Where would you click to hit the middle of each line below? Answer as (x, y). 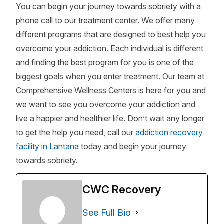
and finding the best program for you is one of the (105, 62)
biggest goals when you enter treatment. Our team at (110, 76)
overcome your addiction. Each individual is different (110, 48)
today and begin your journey (133, 146)
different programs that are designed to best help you (111, 34)
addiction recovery (169, 132)
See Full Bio (107, 213)
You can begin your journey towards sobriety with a (108, 6)
